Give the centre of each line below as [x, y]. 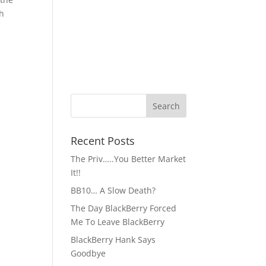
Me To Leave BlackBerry [118, 222]
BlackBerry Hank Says [113, 240]
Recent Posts [103, 141]
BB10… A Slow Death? [113, 190]
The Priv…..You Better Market [129, 159]
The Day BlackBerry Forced [124, 208]
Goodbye [88, 253]
